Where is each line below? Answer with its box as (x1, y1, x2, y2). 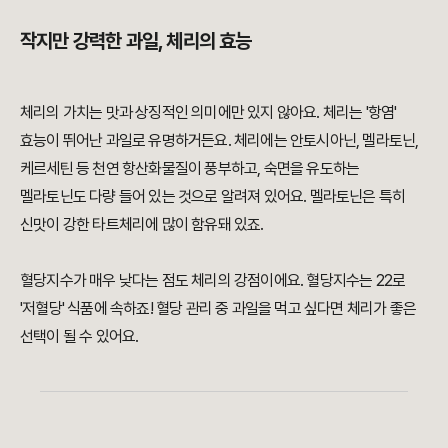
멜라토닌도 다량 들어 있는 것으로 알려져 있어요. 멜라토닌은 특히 (20, 187, 406, 207)
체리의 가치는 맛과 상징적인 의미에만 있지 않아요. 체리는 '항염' (20, 103, 397, 123)
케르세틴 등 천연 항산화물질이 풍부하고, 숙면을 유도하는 (20, 159, 360, 179)
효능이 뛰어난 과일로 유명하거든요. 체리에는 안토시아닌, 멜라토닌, (20, 131, 419, 151)
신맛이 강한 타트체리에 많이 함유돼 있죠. (20, 215, 264, 235)
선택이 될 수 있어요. (20, 327, 139, 347)
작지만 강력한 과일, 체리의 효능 (20, 29, 252, 54)
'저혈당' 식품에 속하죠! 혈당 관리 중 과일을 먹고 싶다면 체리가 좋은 (20, 299, 417, 319)
